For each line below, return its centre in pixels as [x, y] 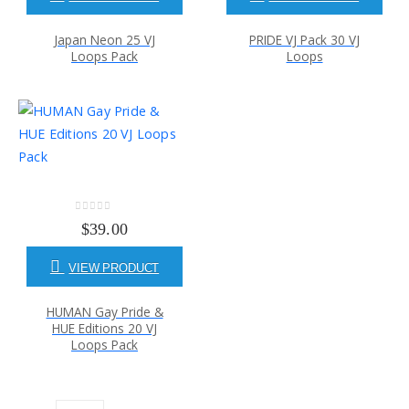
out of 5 [104, 220]
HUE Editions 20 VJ [105, 329]
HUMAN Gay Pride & [105, 312]
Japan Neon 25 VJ [105, 40]
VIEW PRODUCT [114, 267]
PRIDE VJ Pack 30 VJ [304, 40]
